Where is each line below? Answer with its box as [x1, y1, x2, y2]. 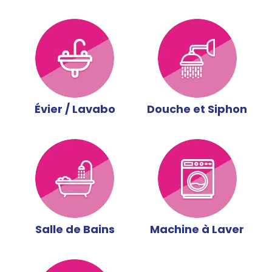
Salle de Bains [35, 221, 115, 237]
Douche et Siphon [147, 101, 248, 117]
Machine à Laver [150, 221, 245, 237]
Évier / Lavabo [34, 101, 115, 117]
